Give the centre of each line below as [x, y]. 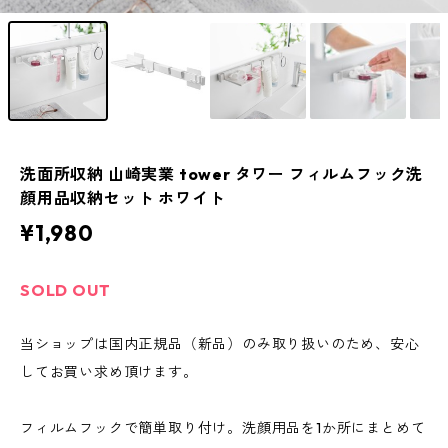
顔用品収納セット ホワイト [123, 198]
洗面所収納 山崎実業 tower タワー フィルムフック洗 [222, 174]
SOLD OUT [65, 290]
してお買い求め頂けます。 [109, 372]
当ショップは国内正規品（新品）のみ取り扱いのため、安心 [220, 344]
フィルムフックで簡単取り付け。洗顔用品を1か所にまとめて [223, 428]
